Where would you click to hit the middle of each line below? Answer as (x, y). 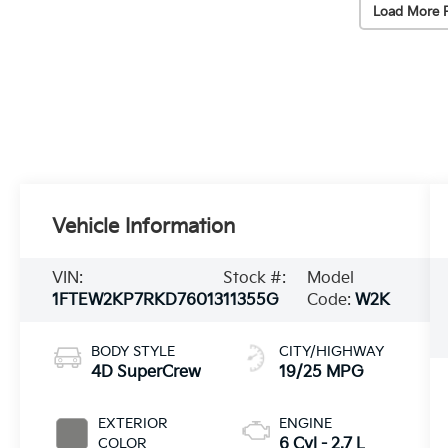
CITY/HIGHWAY (331, 351)
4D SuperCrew (146, 372)
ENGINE (305, 423)
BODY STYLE (133, 351)
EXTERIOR (133, 423)
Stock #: (255, 278)
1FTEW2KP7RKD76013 (138, 300)
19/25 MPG (321, 372)
